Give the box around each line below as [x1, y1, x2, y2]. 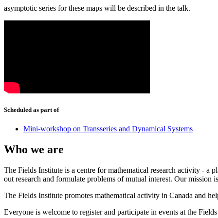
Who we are [4, 143, 64, 156]
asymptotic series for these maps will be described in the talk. [4, 3, 190, 12]
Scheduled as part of [4, 106, 59, 114]
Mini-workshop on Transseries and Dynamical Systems [23, 125, 193, 133]
